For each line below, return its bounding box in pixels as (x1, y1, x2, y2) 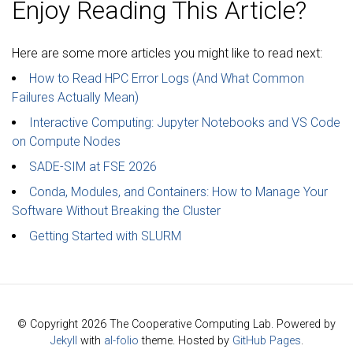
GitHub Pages (232, 334, 301, 348)
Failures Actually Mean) (12, 90, 139, 106)
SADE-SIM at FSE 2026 (29, 159, 157, 175)
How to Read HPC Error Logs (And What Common (29, 71, 304, 87)
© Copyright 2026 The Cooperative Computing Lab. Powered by (17, 318, 336, 332)
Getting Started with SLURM (29, 229, 181, 244)
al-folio (103, 334, 139, 348)
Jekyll (50, 334, 77, 348)
